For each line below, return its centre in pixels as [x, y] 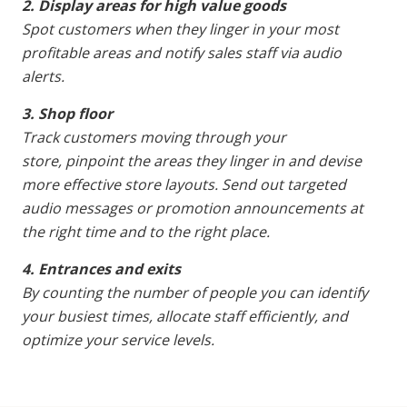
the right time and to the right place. [148, 232]
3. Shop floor [70, 114]
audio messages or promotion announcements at [193, 208]
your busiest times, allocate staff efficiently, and [185, 316]
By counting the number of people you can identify [195, 293]
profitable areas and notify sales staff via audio [182, 53]
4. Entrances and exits [104, 269]
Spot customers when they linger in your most [180, 29]
